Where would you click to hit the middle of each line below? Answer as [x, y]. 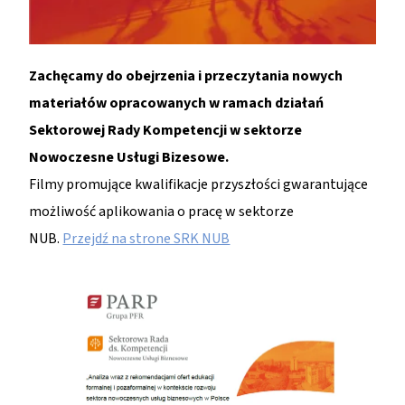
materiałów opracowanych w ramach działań [177, 103]
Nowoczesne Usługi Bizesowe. [129, 157]
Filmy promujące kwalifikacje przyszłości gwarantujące [199, 184]
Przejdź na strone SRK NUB [146, 238]
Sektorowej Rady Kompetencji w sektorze [166, 130]
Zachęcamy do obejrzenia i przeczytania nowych [186, 75]
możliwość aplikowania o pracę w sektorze [162, 211]
